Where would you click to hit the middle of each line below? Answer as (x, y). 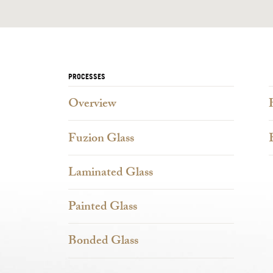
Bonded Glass (103, 242)
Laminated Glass (111, 173)
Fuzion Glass (101, 139)
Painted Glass (103, 208)
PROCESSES (87, 76)
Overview (92, 105)
